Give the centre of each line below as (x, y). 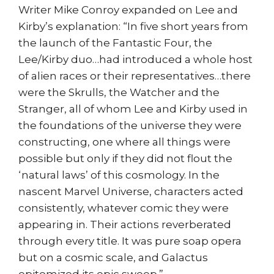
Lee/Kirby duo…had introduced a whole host (135, 59)
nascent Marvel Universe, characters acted (131, 191)
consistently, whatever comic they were (124, 208)
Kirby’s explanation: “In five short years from (133, 26)
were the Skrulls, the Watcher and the (119, 92)
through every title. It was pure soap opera (130, 241)
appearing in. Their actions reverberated (125, 224)
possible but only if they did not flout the (125, 158)
